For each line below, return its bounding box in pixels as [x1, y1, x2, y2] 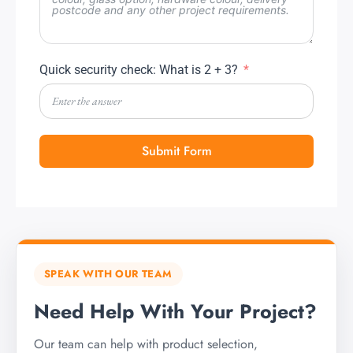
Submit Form [141, 142, 212, 161]
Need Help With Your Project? [34, 297, 317, 326]
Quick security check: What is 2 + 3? [39, 62, 238, 78]
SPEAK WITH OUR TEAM [44, 266, 173, 282]
